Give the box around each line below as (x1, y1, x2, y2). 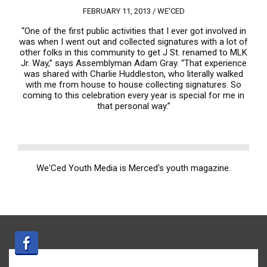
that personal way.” (97, 101, 170, 111)
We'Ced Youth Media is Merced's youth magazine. (36, 163, 231, 173)
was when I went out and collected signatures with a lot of (19, 36, 248, 47)
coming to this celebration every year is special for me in (23, 90, 244, 101)
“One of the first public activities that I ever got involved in (21, 26, 246, 36)
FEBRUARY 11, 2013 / (82, 7, 157, 15)
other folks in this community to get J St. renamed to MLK (20, 47, 247, 58)
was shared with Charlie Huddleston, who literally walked (24, 69, 243, 79)
